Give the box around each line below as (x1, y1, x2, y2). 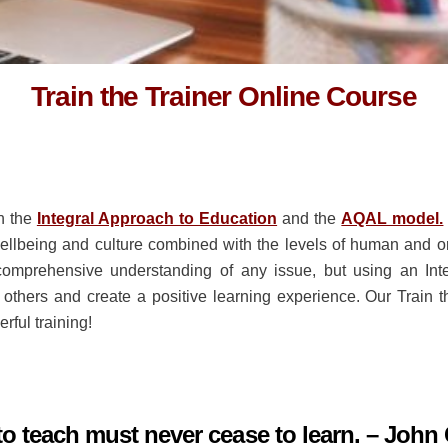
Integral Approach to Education (36, 209, 278, 227)
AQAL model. (341, 209, 444, 227)
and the (277, 209, 342, 227)
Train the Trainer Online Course (31, 80, 417, 112)
